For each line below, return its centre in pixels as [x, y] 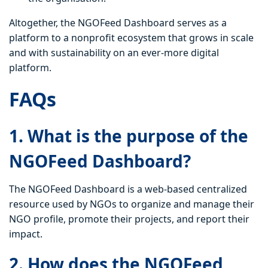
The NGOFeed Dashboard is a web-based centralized [128, 189]
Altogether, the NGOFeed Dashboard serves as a [118, 23]
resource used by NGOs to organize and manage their [132, 204]
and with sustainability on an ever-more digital [114, 53]
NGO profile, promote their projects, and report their [129, 219]
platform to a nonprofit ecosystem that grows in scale [131, 38]
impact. [26, 234]
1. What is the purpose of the [129, 136]
